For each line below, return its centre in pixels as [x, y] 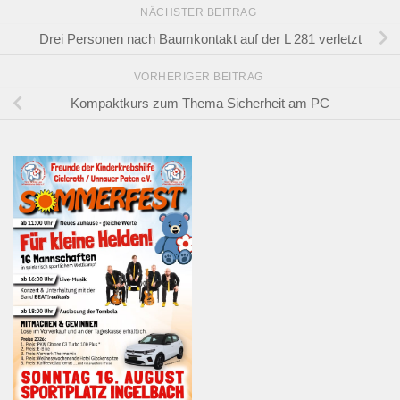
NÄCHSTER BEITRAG [200, 12]
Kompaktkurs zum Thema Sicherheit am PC [200, 104]
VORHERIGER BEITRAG [200, 77]
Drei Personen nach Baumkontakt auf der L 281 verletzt [200, 38]
